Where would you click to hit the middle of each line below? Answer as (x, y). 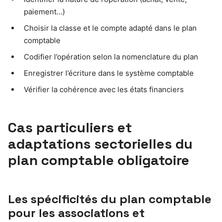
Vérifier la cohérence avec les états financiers (104, 90)
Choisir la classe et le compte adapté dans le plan (110, 28)
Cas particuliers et (70, 128)
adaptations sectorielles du (100, 144)
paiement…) (44, 12)
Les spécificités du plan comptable (110, 199)
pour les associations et (76, 213)
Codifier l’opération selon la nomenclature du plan (111, 57)
